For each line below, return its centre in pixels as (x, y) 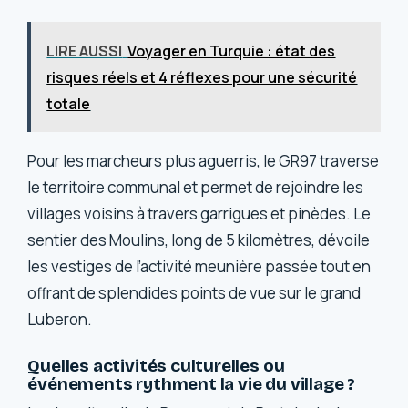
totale (69, 104)
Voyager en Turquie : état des (232, 51)
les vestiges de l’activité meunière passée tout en (199, 267)
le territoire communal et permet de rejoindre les (196, 188)
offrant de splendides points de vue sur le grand (194, 293)
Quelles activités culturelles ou (156, 365)
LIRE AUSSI (85, 51)
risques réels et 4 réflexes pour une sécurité (202, 78)
